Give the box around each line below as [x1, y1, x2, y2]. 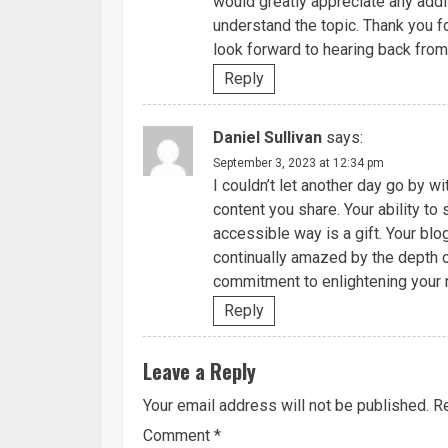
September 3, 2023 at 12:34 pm [213, 155, 384, 170]
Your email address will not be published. [143, 395, 429, 415]
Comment [143, 425, 214, 445]
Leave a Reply [143, 355, 256, 386]
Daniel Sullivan [213, 127, 322, 147]
